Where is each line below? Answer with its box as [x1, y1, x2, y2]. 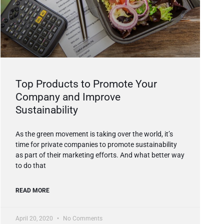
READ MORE [15, 187, 49, 194]
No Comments [61, 215, 102, 222]
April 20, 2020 [15, 215, 54, 222]
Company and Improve [15, 91, 120, 103]
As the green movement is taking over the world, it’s [15, 130, 173, 138]
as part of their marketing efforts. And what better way [15, 151, 184, 159]
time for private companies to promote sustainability [15, 140, 177, 149]
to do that [15, 161, 46, 170]
